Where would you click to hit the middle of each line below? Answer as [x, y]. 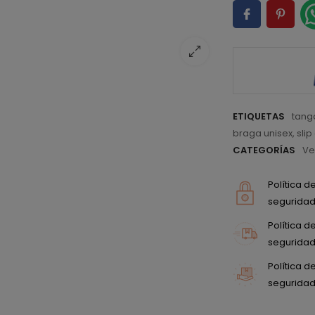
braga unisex [263, 133]
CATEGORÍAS [264, 150]
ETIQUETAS [259, 116]
